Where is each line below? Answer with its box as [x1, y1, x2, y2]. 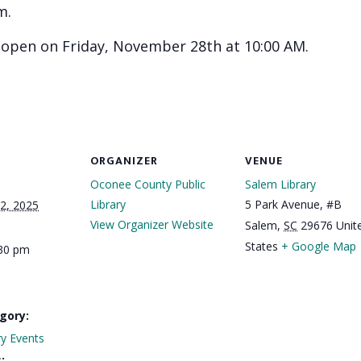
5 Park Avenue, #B [245, 196, 342, 212]
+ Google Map [281, 238, 356, 254]
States [245, 238, 278, 254]
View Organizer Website [90, 216, 214, 232]
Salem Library [245, 176, 316, 192]
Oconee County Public [90, 176, 205, 192]
